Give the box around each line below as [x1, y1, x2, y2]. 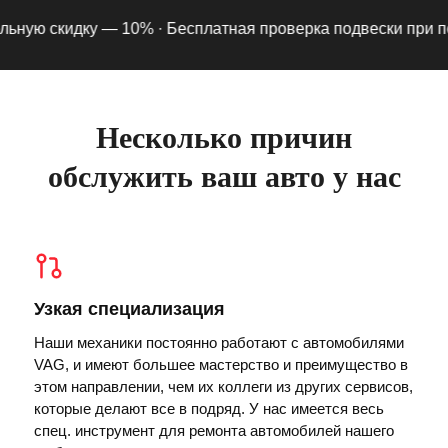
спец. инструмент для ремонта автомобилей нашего [34, 421, 394, 439]
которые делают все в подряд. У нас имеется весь [34, 399, 384, 417]
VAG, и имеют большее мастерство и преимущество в [34, 355, 408, 373]
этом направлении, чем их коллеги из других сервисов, [34, 377, 413, 395]
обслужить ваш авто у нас [47, 159, 401, 193]
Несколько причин [96, 120, 352, 154]
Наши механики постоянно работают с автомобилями [34, 333, 404, 351]
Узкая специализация [34, 298, 225, 319]
